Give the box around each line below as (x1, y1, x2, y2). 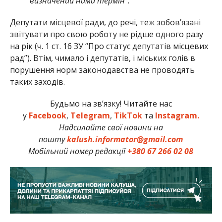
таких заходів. (9, 76, 65, 87)
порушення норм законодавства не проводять (9, 64, 195, 75)
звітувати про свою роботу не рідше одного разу (9, 28, 203, 40)
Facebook (28, 110, 66, 121)
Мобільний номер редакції (28, 145, 128, 157)
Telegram (70, 110, 110, 121)
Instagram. (155, 110, 199, 121)
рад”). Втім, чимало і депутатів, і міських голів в (9, 52, 195, 63)
